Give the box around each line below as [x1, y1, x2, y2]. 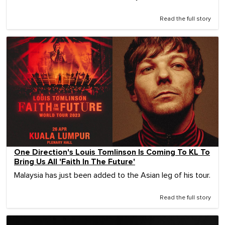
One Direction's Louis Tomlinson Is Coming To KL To [14, 147, 210, 157]
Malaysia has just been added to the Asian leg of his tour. [14, 171, 210, 179]
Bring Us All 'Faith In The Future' [14, 156, 135, 167]
